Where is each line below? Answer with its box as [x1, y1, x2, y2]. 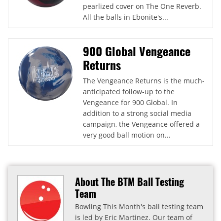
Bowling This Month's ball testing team [75, 201, 203, 211]
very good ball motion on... [83, 130, 171, 140]
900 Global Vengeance [83, 41, 190, 60]
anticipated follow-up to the [83, 86, 175, 96]
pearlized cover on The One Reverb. [83, 1, 201, 11]
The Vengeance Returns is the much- [83, 75, 205, 85]
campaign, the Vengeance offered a [83, 119, 200, 129]
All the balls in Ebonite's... [83, 12, 168, 22]
